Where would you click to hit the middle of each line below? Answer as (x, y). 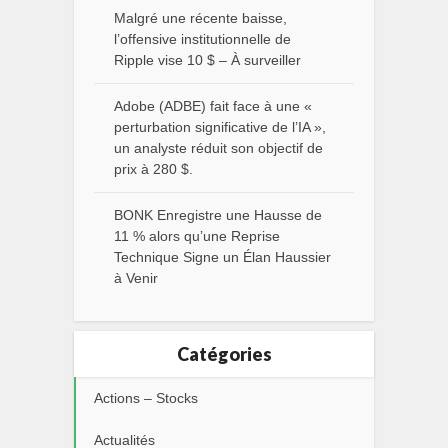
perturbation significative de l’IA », (220, 127)
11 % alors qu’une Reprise (197, 236)
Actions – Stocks (146, 398)
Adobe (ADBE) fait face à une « (213, 106)
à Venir (136, 278)
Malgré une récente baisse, (200, 18)
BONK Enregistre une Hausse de (218, 215)
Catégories (224, 354)
